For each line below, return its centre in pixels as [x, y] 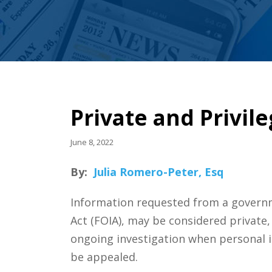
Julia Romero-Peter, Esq [158, 172]
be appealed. [104, 257]
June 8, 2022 [92, 142]
